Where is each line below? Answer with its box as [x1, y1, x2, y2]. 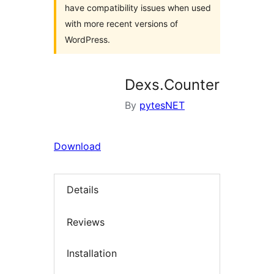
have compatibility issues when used [65, 2, 211, 13]
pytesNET [139, 99, 185, 111]
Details [67, 183, 98, 196]
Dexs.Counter [125, 76, 220, 94]
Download [54, 140, 101, 152]
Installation [67, 247, 117, 260]
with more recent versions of [65, 18, 178, 29]
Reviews [67, 215, 105, 228]
